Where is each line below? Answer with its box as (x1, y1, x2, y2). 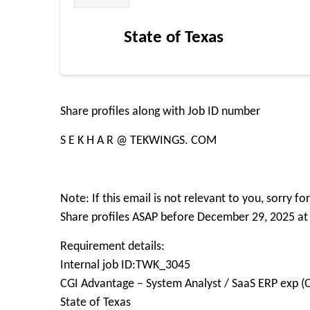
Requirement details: (60, 240, 165, 253)
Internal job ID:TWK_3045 (60, 259, 190, 272)
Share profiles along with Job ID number (60, 105, 260, 118)
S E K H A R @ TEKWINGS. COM (60, 134, 217, 147)
